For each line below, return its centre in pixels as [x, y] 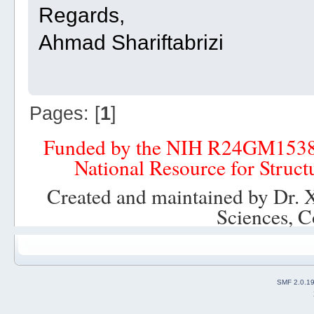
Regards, [81, 15]
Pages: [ [64, 113]
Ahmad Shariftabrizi [131, 42]
